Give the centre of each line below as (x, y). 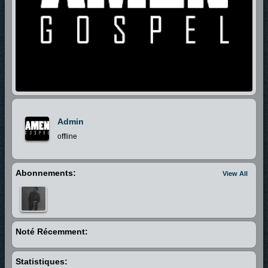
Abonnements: (46, 173)
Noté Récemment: (52, 231)
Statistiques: (42, 261)
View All (235, 173)
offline (67, 136)
